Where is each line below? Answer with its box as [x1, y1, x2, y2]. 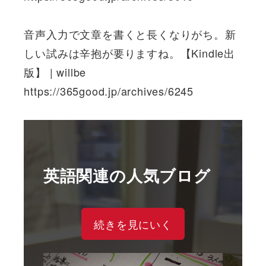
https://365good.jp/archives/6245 [24, 83, 194, 99]
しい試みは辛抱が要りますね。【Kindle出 [24, 45, 235, 61]
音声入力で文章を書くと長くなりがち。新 [24, 26, 236, 42]
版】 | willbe [24, 64, 87, 80]
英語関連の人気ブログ [43, 164, 211, 187]
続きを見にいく [94, 216, 172, 232]
